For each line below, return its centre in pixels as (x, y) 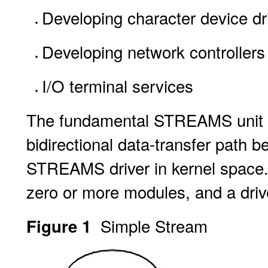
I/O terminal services (118, 86)
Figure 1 (63, 226)
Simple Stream (154, 226)
